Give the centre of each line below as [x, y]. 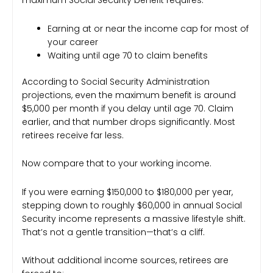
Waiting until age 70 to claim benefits [128, 55]
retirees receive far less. [73, 135]
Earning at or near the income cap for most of [148, 28]
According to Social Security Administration [116, 81]
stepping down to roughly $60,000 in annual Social [132, 205]
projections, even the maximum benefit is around [129, 95]
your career [73, 42]
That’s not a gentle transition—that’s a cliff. [113, 232]
